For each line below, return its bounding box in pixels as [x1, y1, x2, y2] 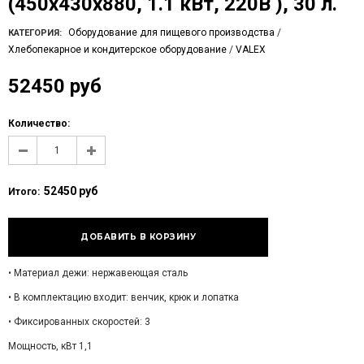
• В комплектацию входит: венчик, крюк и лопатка [8, 292, 239, 303]
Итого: [8, 186, 40, 197]
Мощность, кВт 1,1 [8, 340, 93, 352]
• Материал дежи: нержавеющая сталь [8, 267, 188, 279]
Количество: [8, 118, 70, 129]
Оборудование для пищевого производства [68, 27, 275, 38]
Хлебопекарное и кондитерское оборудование [8, 44, 227, 55]
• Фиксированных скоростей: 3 [8, 316, 150, 327]
